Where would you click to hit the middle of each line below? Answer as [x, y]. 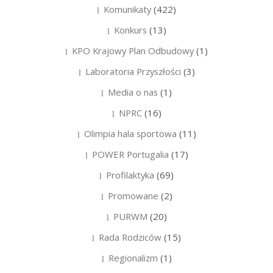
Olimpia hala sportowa [130, 133]
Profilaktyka [130, 175]
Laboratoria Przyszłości [133, 71]
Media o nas [133, 92]
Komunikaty [127, 9]
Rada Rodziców [130, 237]
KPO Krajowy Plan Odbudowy [133, 50]
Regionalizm [133, 257]
